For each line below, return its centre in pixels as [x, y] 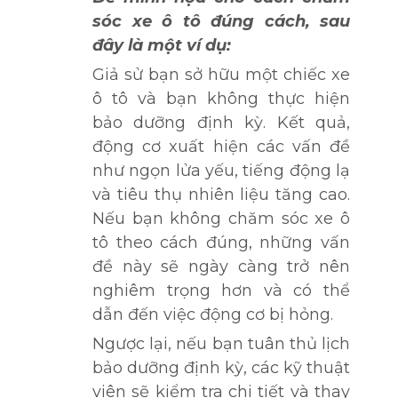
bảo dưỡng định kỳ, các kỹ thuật [221, 367]
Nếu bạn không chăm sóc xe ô [221, 218]
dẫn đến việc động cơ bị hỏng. [213, 314]
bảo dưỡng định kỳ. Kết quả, [221, 122]
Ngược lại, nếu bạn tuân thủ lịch [221, 343]
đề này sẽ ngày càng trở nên [221, 266]
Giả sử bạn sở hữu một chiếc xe [221, 74]
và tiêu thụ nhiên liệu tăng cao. [221, 194]
